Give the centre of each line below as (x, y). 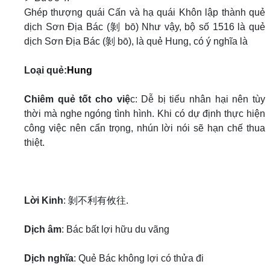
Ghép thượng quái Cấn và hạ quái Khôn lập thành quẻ (145, 12)
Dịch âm (43, 229)
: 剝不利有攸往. (96, 200)
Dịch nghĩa (49, 258)
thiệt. (34, 143)
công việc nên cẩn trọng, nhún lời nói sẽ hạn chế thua (145, 128)
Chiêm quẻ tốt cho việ (77, 99)
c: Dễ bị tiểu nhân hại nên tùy (198, 99)
